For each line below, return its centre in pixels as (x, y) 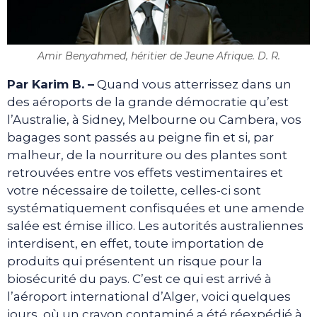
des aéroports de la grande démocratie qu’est (148, 102)
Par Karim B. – (51, 84)
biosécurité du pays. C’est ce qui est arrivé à (139, 278)
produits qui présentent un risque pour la (135, 261)
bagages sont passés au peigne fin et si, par (140, 137)
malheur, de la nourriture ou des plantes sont (147, 155)
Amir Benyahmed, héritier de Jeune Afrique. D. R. (158, 56)
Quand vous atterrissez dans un (193, 84)
